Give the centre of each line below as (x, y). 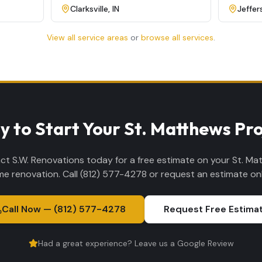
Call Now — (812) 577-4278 (64, 209)
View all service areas (87, 37)
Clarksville (89, 9)
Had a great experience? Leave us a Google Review (136, 243)
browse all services (177, 37)
